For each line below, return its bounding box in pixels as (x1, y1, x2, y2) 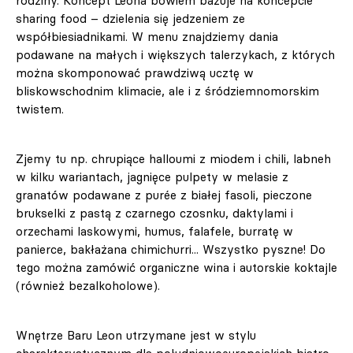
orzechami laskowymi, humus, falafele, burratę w (16, 224, 293, 240)
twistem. (16, 102, 64, 117)
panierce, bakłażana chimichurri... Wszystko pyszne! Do (16, 242, 325, 258)
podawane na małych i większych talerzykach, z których (16, 47, 335, 63)
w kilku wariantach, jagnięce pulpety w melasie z (16, 169, 288, 185)
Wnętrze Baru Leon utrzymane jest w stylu (16, 328, 256, 344)
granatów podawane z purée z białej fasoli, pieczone (16, 188, 312, 203)
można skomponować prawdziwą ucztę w (16, 65, 254, 81)
